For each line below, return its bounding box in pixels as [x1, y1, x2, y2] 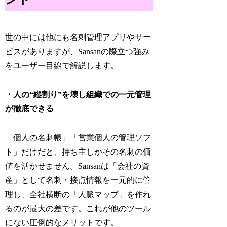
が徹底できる [5, 104, 54, 113]
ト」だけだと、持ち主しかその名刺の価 [5, 147, 152, 156]
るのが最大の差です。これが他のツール [5, 204, 152, 213]
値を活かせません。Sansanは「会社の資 [5, 161, 150, 170]
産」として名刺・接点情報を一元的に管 [5, 175, 152, 184]
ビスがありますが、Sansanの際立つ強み [5, 47, 150, 56]
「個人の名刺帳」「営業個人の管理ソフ [5, 133, 152, 142]
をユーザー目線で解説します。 [5, 61, 119, 70]
